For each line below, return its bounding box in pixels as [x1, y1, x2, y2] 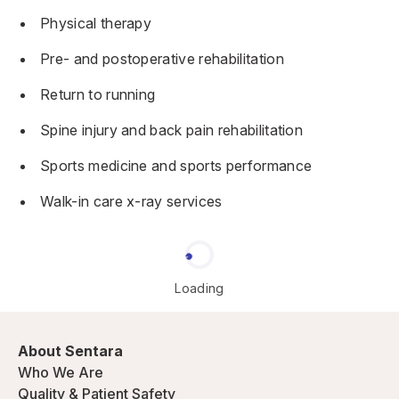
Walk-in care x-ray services [40, 192, 226, 210]
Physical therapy [40, 14, 152, 32]
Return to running [40, 85, 156, 103]
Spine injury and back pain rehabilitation [40, 121, 304, 139]
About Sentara [18, 342, 123, 360]
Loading [175, 281, 224, 296]
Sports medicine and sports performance [40, 157, 313, 175]
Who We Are [18, 363, 103, 381]
